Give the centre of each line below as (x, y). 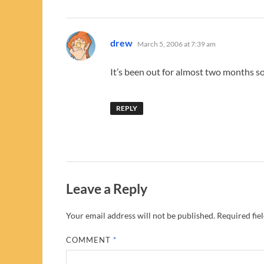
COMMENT (90, 240)
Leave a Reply (107, 188)
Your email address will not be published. (141, 216)
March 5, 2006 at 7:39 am (176, 44)
